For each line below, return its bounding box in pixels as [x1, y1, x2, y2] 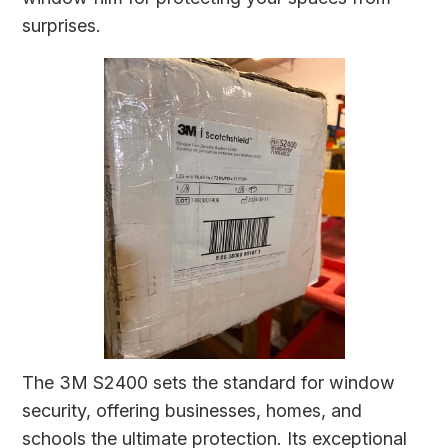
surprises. [22, 15, 102, 36]
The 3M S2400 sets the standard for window [22, 371, 396, 393]
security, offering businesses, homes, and [22, 399, 363, 421]
